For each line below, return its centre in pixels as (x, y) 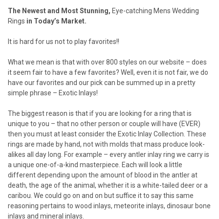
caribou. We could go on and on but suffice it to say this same (101, 196)
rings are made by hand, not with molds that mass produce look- (106, 144)
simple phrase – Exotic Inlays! (53, 93)
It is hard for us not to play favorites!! (64, 42)
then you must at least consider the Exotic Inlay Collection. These (107, 134)
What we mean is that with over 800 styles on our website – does (107, 62)
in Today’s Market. (56, 21)
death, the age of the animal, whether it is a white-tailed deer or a (108, 186)
